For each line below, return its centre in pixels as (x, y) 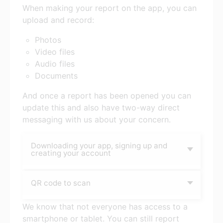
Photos (48, 40)
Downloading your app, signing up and (99, 145)
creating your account (71, 153)
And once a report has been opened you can (107, 95)
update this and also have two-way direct (101, 107)
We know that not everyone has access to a (105, 207)
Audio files (55, 63)
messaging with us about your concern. (97, 119)
